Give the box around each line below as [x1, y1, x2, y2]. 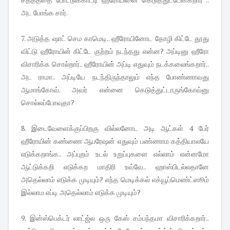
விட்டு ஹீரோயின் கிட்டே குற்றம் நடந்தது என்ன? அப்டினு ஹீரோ [21, 46, 209, 56]
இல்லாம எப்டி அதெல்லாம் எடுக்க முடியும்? [21, 187, 141, 198]
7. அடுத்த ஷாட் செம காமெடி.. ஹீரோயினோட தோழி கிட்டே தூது [21, 33, 209, 44]
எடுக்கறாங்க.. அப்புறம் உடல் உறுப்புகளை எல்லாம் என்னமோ [21, 149, 209, 159]
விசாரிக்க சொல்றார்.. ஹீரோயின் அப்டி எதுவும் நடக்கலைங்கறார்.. [21, 59, 209, 69]
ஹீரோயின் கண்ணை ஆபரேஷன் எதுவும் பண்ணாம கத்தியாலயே [21, 136, 209, 146]
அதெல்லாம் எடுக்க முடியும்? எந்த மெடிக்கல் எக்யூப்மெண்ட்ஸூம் [21, 175, 209, 185]
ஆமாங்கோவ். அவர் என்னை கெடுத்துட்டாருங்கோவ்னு [21, 85, 209, 95]
